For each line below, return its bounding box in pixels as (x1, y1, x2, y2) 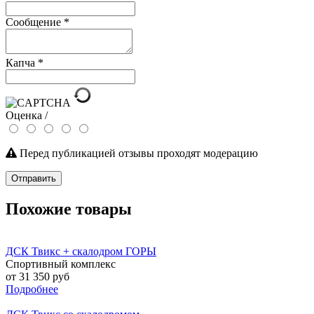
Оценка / (6, 109, 48, 122)
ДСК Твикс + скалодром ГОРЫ (6, 245, 156, 258)
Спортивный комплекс (6, 258, 116, 271)
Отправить (11, 173, 56, 184)
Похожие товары (6, 200, 132, 219)
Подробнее (6, 283, 58, 296)
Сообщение (6, 16, 64, 29)
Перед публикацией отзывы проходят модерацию (17, 147, 258, 160)
